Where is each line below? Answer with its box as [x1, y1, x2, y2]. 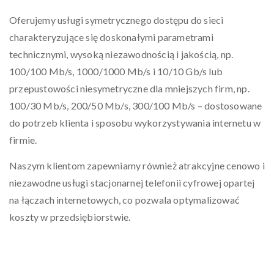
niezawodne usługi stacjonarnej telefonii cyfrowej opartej [9, 177, 255, 188]
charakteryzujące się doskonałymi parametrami [9, 31, 213, 43]
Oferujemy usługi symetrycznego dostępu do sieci [9, 14, 224, 26]
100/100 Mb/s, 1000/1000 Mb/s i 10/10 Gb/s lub [9, 65, 223, 77]
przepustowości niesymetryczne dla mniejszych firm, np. [9, 83, 250, 94]
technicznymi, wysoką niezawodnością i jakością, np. [9, 48, 234, 60]
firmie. [9, 134, 37, 146]
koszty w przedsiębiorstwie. [9, 211, 131, 223]
